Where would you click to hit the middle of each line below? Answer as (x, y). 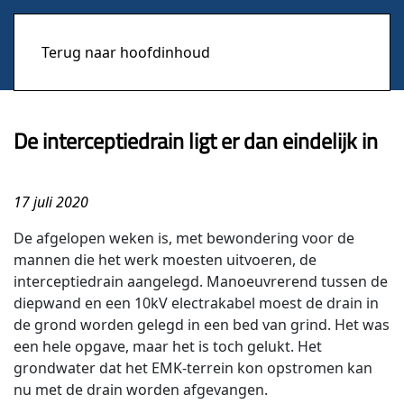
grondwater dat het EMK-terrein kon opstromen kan (193, 368)
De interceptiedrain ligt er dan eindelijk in (196, 141)
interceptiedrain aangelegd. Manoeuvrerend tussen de (201, 281)
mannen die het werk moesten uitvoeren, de (165, 260)
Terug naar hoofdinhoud (126, 52)
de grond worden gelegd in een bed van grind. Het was (202, 325)
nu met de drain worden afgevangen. (141, 390)
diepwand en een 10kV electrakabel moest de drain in (196, 303)
